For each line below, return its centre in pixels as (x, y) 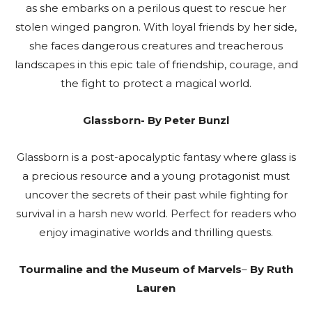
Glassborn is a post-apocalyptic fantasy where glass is (156, 157)
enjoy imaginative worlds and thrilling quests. (156, 232)
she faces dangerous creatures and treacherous (156, 45)
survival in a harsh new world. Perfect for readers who (156, 213)
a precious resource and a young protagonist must (156, 175)
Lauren (156, 288)
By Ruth (270, 269)
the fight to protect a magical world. (156, 83)
